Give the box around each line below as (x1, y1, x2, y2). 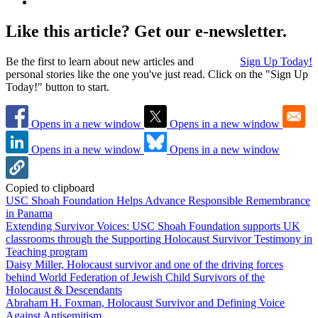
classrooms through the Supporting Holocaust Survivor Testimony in (6, 233, 312, 246)
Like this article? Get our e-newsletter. (6, 22, 287, 41)
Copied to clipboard (6, 182, 94, 194)
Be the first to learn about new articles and (6, 55, 194, 68)
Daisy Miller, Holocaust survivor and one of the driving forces (6, 258, 283, 271)
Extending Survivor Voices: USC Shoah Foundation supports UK (6, 220, 300, 233)
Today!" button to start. (6, 81, 109, 94)
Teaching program (6, 246, 87, 258)
